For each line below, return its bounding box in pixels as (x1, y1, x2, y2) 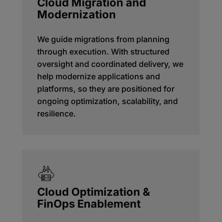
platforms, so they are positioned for (37, 84, 174, 94)
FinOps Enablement (37, 197, 141, 210)
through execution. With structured (37, 47, 169, 56)
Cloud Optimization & (37, 185, 150, 198)
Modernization (37, 8, 116, 21)
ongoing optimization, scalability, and (37, 96, 178, 106)
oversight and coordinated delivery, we (37, 59, 183, 69)
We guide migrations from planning (37, 34, 169, 44)
